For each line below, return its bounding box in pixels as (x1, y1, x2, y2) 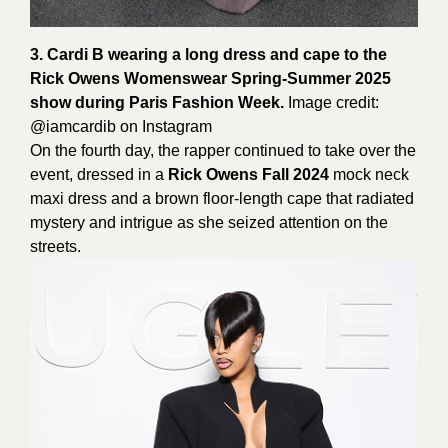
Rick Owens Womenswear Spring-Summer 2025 (30, 70, 391, 88)
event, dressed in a (30, 166, 168, 184)
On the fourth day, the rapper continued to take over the (30, 142, 416, 160)
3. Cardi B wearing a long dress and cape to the (30, 46, 387, 64)
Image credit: (288, 94, 379, 112)
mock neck (333, 166, 409, 184)
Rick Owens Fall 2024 (168, 166, 333, 184)
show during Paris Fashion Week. (30, 94, 288, 112)
